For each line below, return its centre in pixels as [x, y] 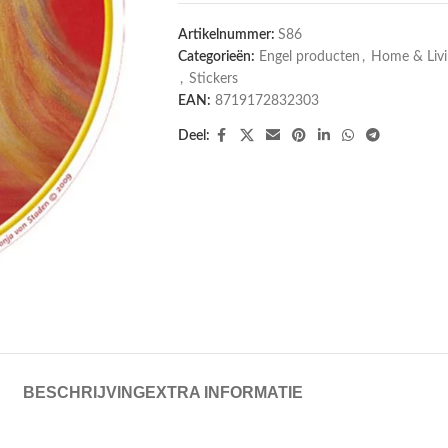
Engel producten [309, 57]
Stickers [213, 79]
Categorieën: [216, 57]
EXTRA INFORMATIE [224, 392]
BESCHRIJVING [84, 392]
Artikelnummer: [227, 35]
